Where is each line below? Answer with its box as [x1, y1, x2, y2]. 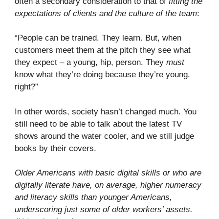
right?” [15, 82, 38, 91]
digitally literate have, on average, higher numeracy [15, 180, 201, 190]
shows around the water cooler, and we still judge [15, 131, 194, 141]
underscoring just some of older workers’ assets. [15, 205, 193, 214]
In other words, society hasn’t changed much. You [15, 107, 197, 116]
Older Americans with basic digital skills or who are [15, 168, 201, 177]
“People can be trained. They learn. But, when [15, 33, 181, 43]
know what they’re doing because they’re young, [15, 70, 190, 79]
